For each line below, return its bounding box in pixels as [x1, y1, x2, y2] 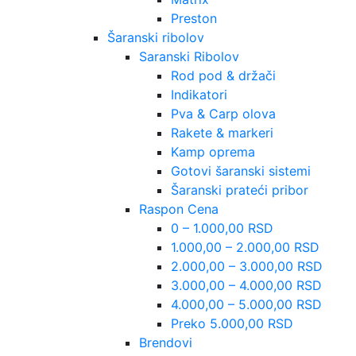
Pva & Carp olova [171, 106, 276, 122]
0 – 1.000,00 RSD [171, 220, 273, 236]
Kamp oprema [171, 144, 255, 160]
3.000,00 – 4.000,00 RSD [171, 277, 322, 293]
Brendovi [139, 335, 192, 350]
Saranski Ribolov [139, 48, 239, 64]
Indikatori [171, 87, 227, 103]
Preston [171, 10, 217, 26]
